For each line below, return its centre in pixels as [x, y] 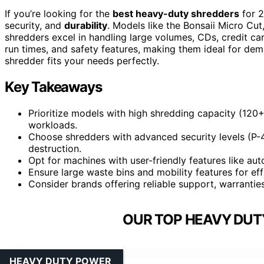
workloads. [53, 125]
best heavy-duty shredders [176, 13]
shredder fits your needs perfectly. [82, 60]
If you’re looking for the [59, 13]
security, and [34, 25]
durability [86, 25]
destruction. [55, 148]
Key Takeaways [53, 87]
